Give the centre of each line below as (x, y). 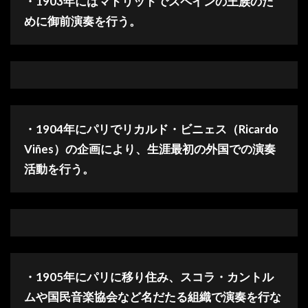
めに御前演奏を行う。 (82, 21)
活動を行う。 (59, 169)
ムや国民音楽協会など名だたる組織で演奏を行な (153, 297)
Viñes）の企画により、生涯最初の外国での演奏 (150, 149)
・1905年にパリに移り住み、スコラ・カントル (149, 277)
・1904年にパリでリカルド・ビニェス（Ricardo (151, 129)
